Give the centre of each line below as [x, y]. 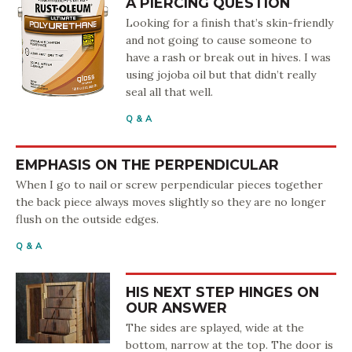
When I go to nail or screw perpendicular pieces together [169, 185]
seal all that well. [169, 92]
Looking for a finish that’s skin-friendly [229, 23]
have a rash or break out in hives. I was [228, 57]
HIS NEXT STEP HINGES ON [222, 292]
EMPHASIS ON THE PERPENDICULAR [147, 165]
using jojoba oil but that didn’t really [221, 75]
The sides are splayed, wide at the [215, 328]
